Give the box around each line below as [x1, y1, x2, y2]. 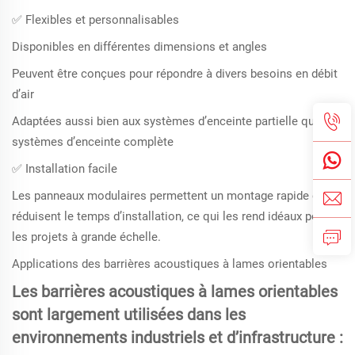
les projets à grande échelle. [12, 230, 161, 245]
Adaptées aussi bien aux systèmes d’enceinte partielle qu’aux [12, 114, 335, 129]
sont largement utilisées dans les [12, 305, 246, 325]
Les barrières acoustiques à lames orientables [12, 282, 338, 302]
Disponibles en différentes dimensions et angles [12, 40, 267, 55]
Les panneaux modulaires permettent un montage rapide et [12, 189, 323, 204]
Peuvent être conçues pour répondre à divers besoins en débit [12, 67, 338, 82]
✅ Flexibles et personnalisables [12, 13, 179, 28]
